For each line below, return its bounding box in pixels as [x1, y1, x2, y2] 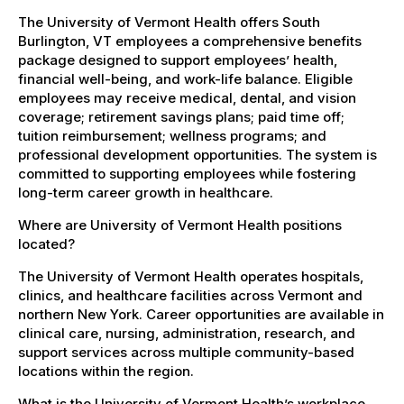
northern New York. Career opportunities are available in [18, 305, 384, 323]
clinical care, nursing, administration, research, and [18, 324, 355, 342]
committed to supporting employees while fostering [18, 164, 356, 182]
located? [18, 234, 75, 252]
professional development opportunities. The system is [18, 145, 377, 163]
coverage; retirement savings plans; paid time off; [18, 107, 344, 125]
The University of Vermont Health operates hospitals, [18, 267, 363, 285]
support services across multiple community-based [18, 343, 354, 361]
